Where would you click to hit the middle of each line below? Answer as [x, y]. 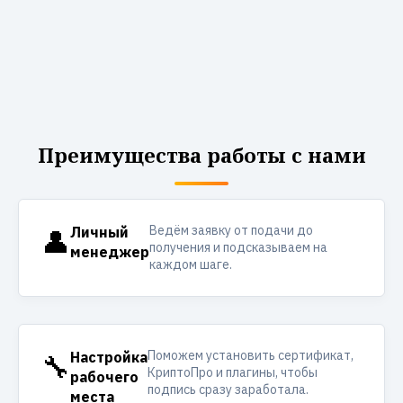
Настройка [109, 357]
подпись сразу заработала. [228, 390]
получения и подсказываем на [238, 247]
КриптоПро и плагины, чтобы [233, 372]
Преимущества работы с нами [201, 155]
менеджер [110, 252]
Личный [99, 232]
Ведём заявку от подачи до [231, 230]
